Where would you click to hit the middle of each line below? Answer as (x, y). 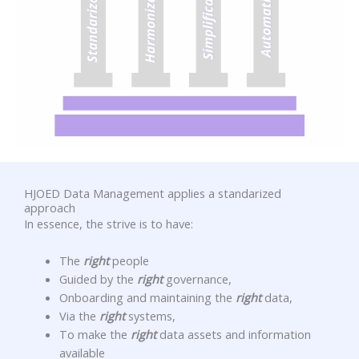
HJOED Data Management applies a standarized (153, 193)
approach (50, 207)
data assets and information (233, 334)
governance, (197, 278)
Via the (79, 315)
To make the (95, 334)
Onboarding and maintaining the (147, 297)
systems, (150, 315)
